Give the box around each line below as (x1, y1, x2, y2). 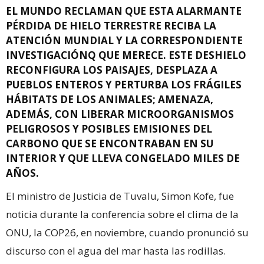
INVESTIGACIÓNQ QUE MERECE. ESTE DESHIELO (6, 48, 246, 62)
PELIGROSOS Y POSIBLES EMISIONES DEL (6, 121, 212, 136)
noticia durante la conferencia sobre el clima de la (6, 207, 239, 221)
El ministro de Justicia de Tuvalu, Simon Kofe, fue (6, 189, 234, 203)
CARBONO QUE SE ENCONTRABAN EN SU (6, 136, 213, 150)
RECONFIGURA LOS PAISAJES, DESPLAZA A (6, 62, 217, 77)
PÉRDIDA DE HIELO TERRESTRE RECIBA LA (6, 18, 216, 32)
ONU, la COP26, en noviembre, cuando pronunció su (6, 225, 249, 239)
